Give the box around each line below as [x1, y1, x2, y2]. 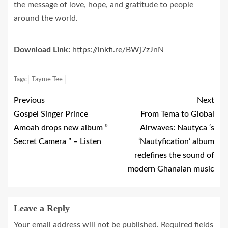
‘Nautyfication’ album [138, 137, 214, 146]
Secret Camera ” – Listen [14, 137, 101, 146]
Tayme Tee [32, 76, 63, 83]
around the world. [14, 14, 78, 22]
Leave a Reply [14, 203, 70, 213]
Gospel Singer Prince [14, 110, 88, 118]
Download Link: [14, 46, 70, 54]
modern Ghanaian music [128, 165, 214, 173]
